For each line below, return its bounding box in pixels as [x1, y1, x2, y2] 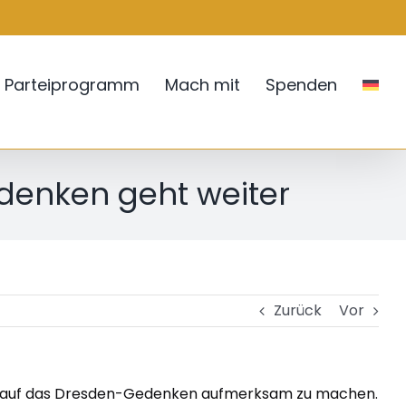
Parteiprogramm [5, 73, 140, 96]
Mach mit [165, 73, 240, 96]
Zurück [274, 299, 322, 321]
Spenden [266, 73, 337, 96]
